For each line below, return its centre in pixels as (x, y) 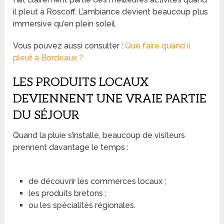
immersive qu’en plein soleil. (65, 23)
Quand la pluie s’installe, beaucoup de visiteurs (99, 135)
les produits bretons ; (67, 193)
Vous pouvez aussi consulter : (69, 45)
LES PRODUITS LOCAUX (81, 82)
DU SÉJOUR (46, 115)
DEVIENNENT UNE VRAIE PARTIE (110, 98)
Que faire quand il (158, 45)
